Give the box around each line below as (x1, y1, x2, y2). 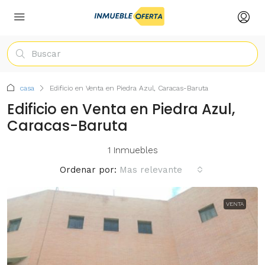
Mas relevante (119, 164, 182, 175)
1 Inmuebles (107, 145, 158, 156)
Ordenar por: (59, 164, 117, 175)
